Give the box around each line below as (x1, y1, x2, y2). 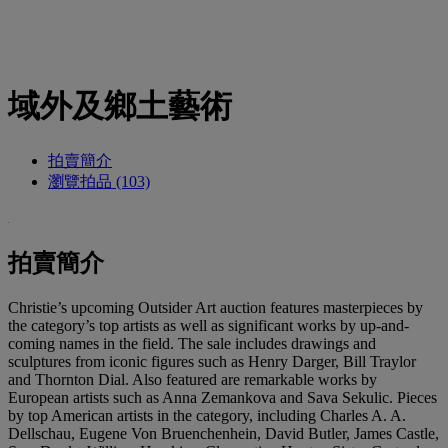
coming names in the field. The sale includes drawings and (8, 334, 376, 352)
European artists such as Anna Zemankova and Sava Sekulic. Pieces (8, 388, 437, 406)
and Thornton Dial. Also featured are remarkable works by (8, 370, 377, 388)
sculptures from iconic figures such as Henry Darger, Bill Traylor (8, 352, 416, 370)
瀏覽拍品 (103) (48, 172, 150, 190)
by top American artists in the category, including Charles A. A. (8, 406, 406, 424)
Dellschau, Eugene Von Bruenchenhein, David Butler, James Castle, (8, 424, 439, 442)
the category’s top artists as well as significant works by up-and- (8, 316, 409, 334)
